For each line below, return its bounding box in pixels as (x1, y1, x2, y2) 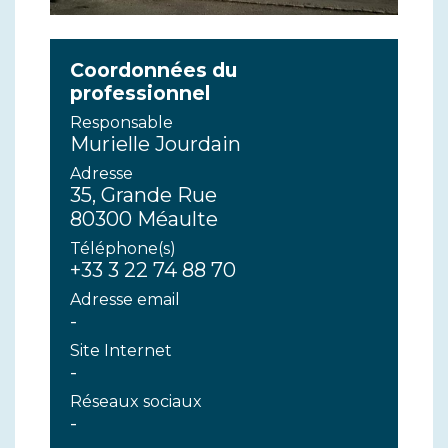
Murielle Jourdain (70, 131, 241, 156)
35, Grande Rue (70, 182, 217, 207)
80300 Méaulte (70, 206, 218, 231)
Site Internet (70, 340, 172, 360)
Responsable (70, 112, 173, 132)
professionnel (70, 80, 210, 105)
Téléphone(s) (70, 238, 176, 258)
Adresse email (70, 289, 180, 309)
